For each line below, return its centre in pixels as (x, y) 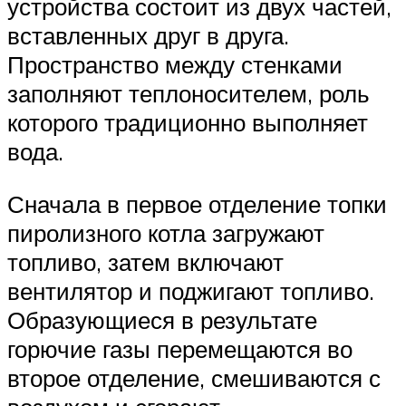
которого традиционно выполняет (188, 123)
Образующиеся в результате (162, 320)
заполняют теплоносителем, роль (188, 94)
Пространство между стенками (175, 65)
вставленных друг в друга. (148, 36)
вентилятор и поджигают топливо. (191, 291)
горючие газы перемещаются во (180, 349)
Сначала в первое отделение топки (197, 204)
